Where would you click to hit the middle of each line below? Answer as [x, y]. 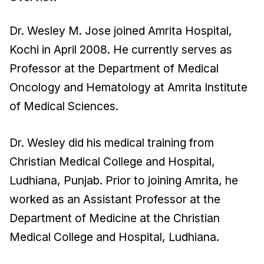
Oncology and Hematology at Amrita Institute [128, 88]
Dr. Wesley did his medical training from [112, 143]
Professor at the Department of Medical [114, 69]
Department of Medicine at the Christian [115, 218]
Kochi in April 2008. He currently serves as [121, 50]
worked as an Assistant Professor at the [115, 199]
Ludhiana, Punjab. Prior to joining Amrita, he [124, 181]
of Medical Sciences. [64, 106]
